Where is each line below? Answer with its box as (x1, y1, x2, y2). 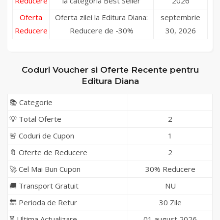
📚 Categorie (9, 97, 53, 107)
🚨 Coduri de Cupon (9, 131, 74, 140)
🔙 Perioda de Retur (9, 197, 77, 207)
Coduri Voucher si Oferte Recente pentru (21, 64, 199, 75)
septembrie (161, 12, 200, 22)
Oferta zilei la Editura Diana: (55, 12, 148, 22)
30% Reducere (145, 164, 195, 174)
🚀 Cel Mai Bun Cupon (9, 164, 81, 174)
